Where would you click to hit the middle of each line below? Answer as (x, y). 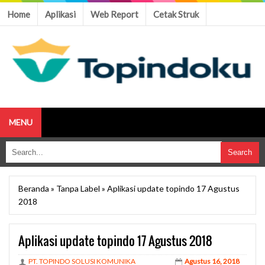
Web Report (114, 14)
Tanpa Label (78, 188)
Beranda (34, 188)
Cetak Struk (176, 14)
